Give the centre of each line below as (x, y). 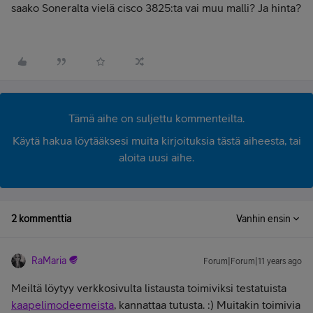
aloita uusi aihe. (156, 157)
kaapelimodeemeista (63, 305)
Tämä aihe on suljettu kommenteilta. (156, 118)
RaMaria (49, 261)
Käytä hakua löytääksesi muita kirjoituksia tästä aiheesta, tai (156, 140)
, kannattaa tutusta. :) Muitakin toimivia (207, 305)
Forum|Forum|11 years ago (253, 261)
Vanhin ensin (263, 219)
